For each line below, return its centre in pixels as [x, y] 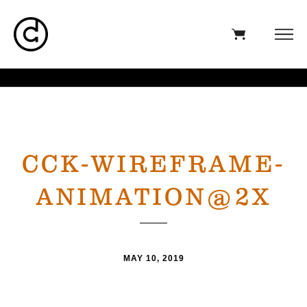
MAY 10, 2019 [153, 258]
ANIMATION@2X [153, 198]
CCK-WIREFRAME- [153, 165]
